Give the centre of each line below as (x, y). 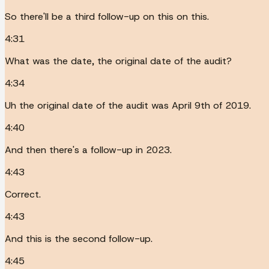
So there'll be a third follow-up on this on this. (107, 16)
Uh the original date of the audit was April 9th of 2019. (128, 105)
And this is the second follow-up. (79, 238)
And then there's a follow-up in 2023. (88, 150)
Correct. (23, 194)
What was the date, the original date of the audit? (118, 61)
